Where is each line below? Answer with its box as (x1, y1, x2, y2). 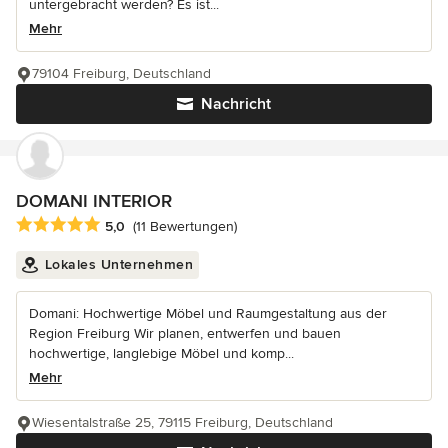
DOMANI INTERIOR (16, 190, 172, 213)
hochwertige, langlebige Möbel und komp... (29, 344, 294, 362)
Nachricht (201, 94, 271, 115)
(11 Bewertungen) (133, 217, 237, 235)
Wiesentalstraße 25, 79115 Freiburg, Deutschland (32, 413, 333, 431)
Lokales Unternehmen (44, 255, 193, 273)
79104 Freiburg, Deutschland (32, 65, 211, 83)
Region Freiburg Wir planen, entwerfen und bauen (29, 324, 341, 342)
